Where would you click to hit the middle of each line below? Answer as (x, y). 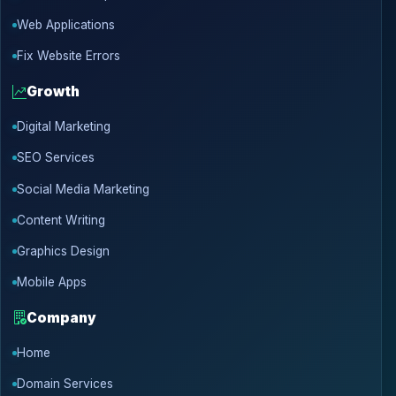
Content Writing (61, 220)
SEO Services (55, 158)
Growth (53, 92)
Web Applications (65, 25)
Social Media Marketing (83, 189)
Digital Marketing (63, 127)
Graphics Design (63, 251)
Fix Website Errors (68, 56)
